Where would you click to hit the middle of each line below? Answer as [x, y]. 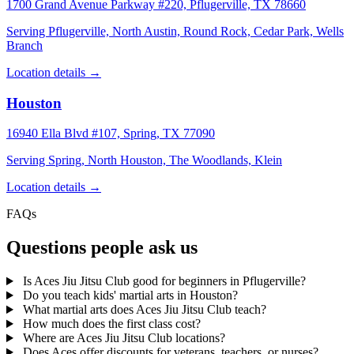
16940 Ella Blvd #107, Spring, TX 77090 [111, 134]
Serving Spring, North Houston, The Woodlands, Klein [144, 160]
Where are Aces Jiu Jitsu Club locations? [122, 338]
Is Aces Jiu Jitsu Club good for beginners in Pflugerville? [162, 281]
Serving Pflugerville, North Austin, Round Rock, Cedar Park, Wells [175, 31]
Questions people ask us [102, 248]
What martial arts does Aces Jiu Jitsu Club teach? [143, 310]
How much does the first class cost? [110, 324]
